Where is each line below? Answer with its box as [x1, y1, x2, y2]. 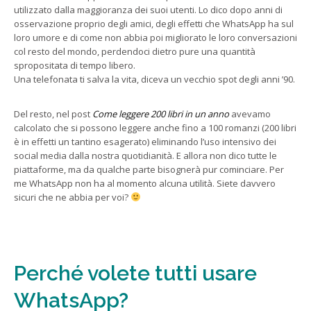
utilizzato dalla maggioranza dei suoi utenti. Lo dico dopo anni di [14, 3, 283, 16]
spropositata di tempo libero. [14, 58, 135, 72]
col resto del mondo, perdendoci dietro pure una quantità [14, 44, 255, 58]
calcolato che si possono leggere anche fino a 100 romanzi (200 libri [14, 121, 296, 134]
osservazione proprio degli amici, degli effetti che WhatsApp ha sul [14, 17, 294, 30]
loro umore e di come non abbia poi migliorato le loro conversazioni [14, 31, 297, 44]
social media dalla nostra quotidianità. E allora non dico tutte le [14, 149, 277, 162]
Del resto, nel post [14, 107, 92, 120]
